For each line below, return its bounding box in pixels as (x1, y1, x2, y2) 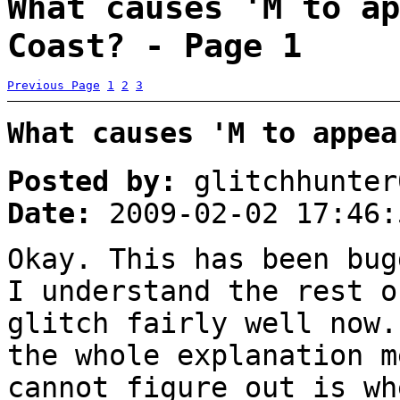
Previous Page (7, 78, 100, 92)
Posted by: (7, 164, 177, 197)
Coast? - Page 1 (7, 26, 302, 65)
